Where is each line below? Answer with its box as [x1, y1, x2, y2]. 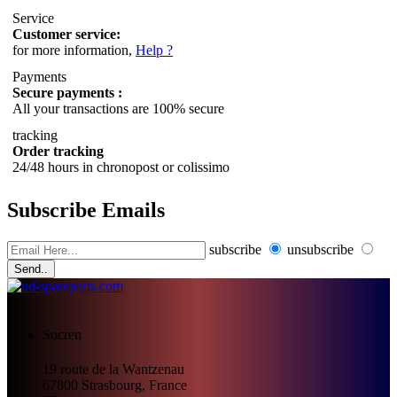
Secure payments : [12, 84, 122, 100]
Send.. [14, 261, 48, 276]
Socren [43, 326, 82, 342]
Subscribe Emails [7, 198, 165, 222]
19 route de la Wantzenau [43, 361, 184, 377]
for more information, [12, 42, 136, 58]
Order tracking [12, 143, 104, 159]
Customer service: [12, 26, 121, 42]
